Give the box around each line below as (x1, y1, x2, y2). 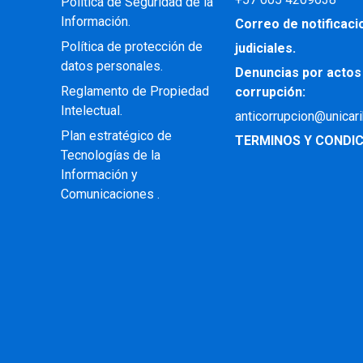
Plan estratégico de (60, 128, 172, 143)
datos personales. (60, 58, 163, 74)
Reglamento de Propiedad (60, 83, 209, 99)
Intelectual (60, 103, 120, 118)
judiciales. (235, 41, 297, 56)
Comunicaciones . (60, 186, 160, 202)
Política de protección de (60, 39, 203, 54)
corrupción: (235, 84, 306, 100)
